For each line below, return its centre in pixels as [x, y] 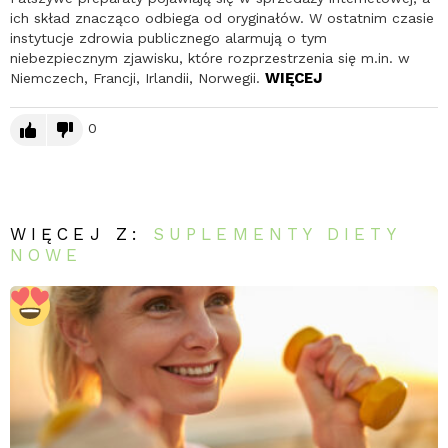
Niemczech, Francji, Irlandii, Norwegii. [137, 78]
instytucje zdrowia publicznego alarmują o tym [168, 38]
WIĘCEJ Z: [81, 234]
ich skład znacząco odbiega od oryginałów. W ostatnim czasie [222, 18]
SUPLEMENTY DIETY [276, 234]
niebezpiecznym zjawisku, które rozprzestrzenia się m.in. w [210, 58]
